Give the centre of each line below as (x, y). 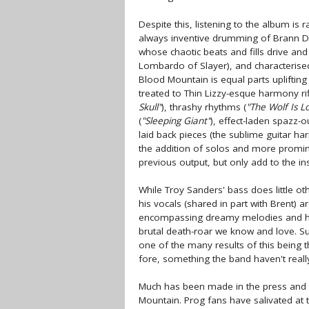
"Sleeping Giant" (176, 121)
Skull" (150, 107)
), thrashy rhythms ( (204, 107)
